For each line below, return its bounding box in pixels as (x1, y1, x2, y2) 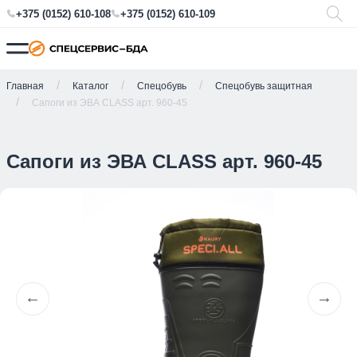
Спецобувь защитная (215, 80, 312, 92)
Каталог (73, 80, 108, 92)
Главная (6, 80, 44, 92)
